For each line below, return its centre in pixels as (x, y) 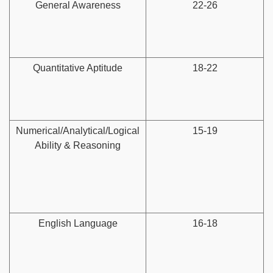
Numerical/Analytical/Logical (78, 130)
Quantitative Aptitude (78, 68)
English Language (78, 223)
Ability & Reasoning (78, 145)
